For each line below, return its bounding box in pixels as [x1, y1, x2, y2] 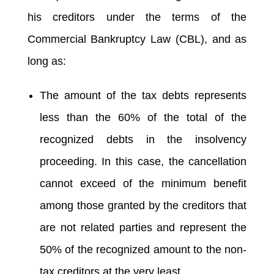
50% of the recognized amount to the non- [39, 243, 247, 256]
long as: [27, 54, 66, 67]
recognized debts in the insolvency [39, 133, 247, 146]
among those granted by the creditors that [39, 199, 247, 212]
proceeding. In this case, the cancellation [39, 155, 247, 168]
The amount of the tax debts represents [39, 89, 247, 102]
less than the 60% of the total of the [39, 111, 247, 124]
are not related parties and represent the [39, 221, 247, 234]
